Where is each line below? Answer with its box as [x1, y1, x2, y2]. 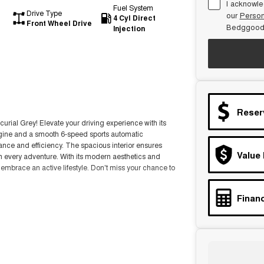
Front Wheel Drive [26, 18, 92, 28]
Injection [113, 23, 145, 34]
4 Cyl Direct [113, 12, 156, 23]
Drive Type [26, 8, 62, 18]
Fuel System [113, 2, 153, 12]
